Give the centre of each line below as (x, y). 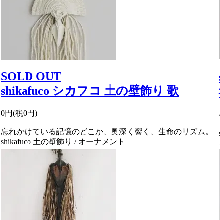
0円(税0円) (19, 113)
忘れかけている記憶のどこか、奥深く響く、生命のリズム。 (107, 131)
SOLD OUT (31, 76)
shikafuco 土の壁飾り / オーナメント (63, 141)
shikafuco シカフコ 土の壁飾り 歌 (90, 91)
